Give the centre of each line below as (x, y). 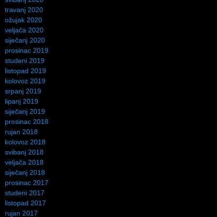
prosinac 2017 (27, 182)
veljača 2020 (24, 30)
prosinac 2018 (27, 121)
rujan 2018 (21, 132)
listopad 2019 (25, 70)
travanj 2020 (24, 9)
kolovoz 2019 (25, 81)
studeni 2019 (25, 60)
